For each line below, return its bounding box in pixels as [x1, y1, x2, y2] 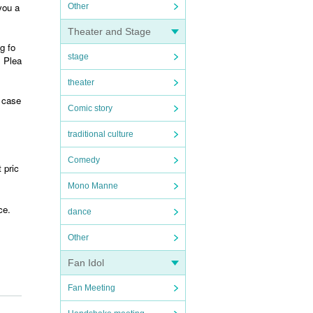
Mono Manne [68, 181, 118, 191]
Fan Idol [68, 257, 104, 268]
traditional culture [68, 129, 133, 139]
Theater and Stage [68, 26, 151, 37]
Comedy [68, 155, 100, 165]
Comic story [68, 103, 112, 113]
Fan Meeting [68, 283, 115, 293]
